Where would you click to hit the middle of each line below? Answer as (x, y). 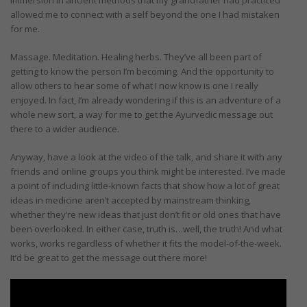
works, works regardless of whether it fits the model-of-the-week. (146, 243)
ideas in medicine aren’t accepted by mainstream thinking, (131, 200)
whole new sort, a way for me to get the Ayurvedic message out (142, 114)
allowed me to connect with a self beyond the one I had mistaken (145, 14)
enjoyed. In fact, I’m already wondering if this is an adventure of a (146, 100)
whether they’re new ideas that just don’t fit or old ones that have (146, 214)
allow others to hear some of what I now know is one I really (134, 85)
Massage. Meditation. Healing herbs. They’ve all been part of (136, 57)
